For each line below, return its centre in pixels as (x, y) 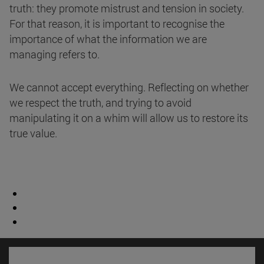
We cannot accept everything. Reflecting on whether (129, 88)
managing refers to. (55, 55)
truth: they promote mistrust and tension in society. (127, 9)
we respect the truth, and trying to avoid (100, 103)
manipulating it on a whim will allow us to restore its (129, 118)
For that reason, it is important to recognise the (117, 24)
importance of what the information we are (108, 39)
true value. (33, 133)
